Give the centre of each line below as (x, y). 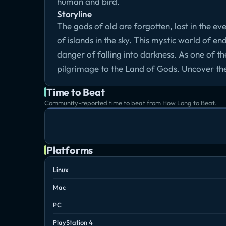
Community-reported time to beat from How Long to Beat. (131, 103)
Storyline (74, 14)
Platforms (70, 150)
